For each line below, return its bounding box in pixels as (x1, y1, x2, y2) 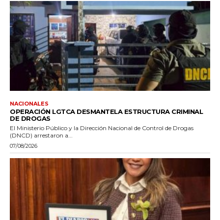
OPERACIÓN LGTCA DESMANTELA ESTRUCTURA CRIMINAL (10, 108, 203, 116)
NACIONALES (10, 100, 49, 108)
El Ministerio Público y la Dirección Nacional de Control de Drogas (10, 124, 193, 132)
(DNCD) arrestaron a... (10, 132, 73, 139)
